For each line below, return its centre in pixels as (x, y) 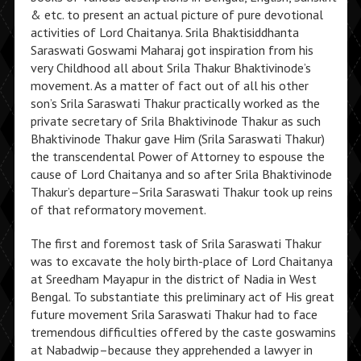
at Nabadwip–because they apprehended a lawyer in (171, 350)
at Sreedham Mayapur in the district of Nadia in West (173, 279)
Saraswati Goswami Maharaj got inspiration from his (172, 50)
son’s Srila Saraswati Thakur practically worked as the (175, 103)
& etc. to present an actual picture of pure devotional (176, 15)
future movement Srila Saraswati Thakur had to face (174, 314)
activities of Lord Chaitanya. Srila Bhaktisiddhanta (164, 32)
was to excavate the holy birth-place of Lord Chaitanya (181, 261)
